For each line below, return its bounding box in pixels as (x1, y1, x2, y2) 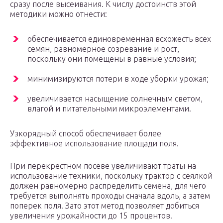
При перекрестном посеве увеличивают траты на (10, 161, 196, 171)
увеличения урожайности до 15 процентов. (10, 211, 172, 221)
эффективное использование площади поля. (10, 139, 179, 148)
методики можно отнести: (10, 9, 107, 19)
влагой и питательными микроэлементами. (27, 104, 191, 113)
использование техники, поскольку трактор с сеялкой (10, 171, 213, 181)
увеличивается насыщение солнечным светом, (27, 94, 203, 104)
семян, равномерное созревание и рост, (27, 44, 179, 54)
